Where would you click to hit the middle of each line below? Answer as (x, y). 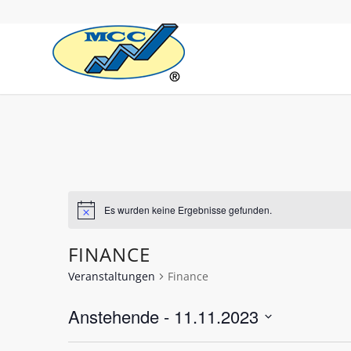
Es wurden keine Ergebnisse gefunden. (188, 210)
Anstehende (113, 317)
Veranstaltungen (111, 277)
